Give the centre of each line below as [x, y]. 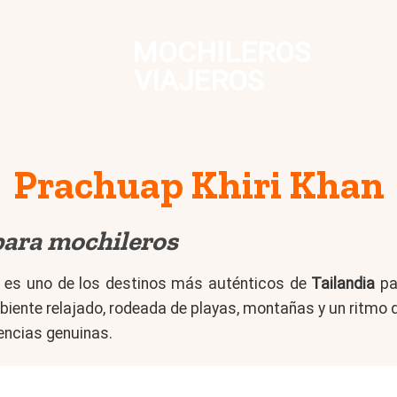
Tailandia [343, 283]
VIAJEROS [198, 81]
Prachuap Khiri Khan [198, 185]
